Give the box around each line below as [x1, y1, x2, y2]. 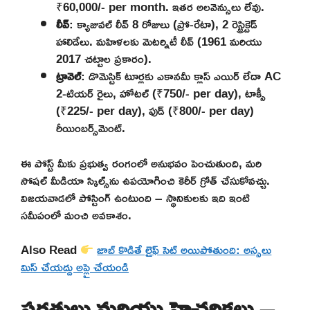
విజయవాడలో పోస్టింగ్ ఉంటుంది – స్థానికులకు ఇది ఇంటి [21, 185, 250, 209]
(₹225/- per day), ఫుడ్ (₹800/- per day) [56, 99, 254, 122]
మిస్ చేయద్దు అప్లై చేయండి [21, 255, 129, 279]
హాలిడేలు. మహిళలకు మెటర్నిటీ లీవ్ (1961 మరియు [56, 30, 262, 53]
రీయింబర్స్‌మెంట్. [56, 116, 125, 140]
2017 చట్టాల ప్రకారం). [56, 47, 152, 71]
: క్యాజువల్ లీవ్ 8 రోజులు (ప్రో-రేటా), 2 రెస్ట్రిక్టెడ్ [69, 12, 257, 36]
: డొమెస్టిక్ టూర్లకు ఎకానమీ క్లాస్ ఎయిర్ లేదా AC [81, 64, 281, 88]
